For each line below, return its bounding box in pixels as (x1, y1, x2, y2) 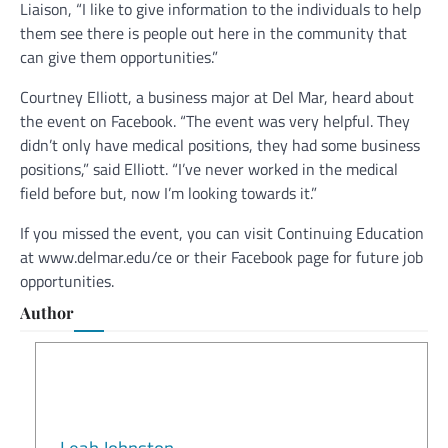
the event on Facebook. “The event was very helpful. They (20, 109, 410, 134)
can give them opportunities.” (20, 45, 222, 70)
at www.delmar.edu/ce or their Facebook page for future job (20, 245, 423, 270)
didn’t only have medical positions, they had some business (20, 133, 420, 158)
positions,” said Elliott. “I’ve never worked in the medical (20, 157, 398, 182)
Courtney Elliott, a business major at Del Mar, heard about (20, 85, 414, 110)
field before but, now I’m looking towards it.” (20, 181, 325, 206)
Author (20, 302, 74, 324)
